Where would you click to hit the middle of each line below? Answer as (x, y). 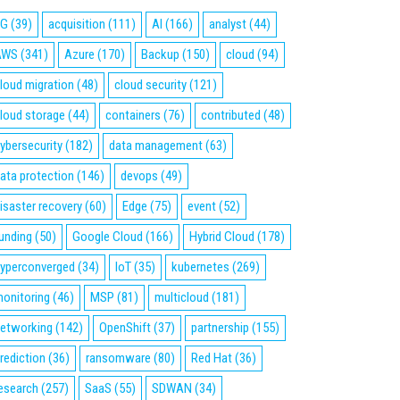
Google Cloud (108, 237)
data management (156, 146)
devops (139, 176)
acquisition (77, 25)
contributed (231, 116)
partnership (220, 328)
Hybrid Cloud (222, 237)
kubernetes (200, 267)
